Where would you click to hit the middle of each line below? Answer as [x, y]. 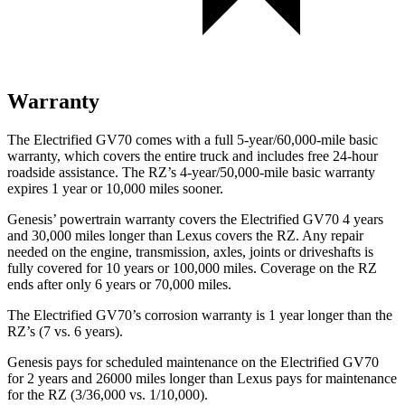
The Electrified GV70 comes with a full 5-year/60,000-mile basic [193, 139]
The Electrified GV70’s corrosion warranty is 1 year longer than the [200, 315]
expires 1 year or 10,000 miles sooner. [115, 188]
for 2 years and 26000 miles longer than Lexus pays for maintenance [202, 378]
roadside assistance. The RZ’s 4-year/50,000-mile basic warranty [191, 172]
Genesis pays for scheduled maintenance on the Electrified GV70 [193, 362]
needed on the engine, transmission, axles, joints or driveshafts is [190, 251]
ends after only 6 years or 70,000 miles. [119, 284]
